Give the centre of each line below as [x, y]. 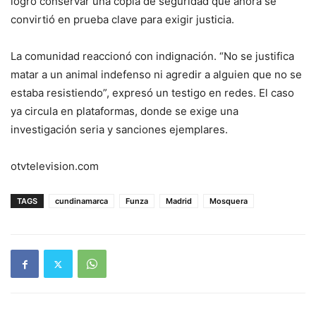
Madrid [179, 201]
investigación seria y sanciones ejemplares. [119, 130]
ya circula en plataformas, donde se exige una [124, 111]
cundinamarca [81, 201]
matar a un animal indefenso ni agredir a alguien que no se [156, 75]
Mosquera [229, 201]
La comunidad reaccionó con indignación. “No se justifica [152, 56]
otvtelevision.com [55, 166]
